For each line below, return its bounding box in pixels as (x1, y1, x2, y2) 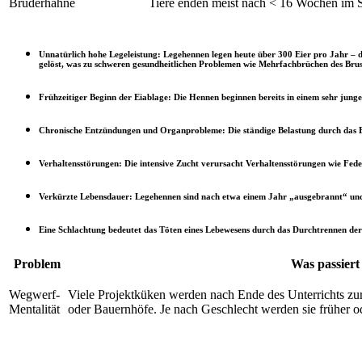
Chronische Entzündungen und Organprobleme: (39, 124, 225, 135)
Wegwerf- (9, 287, 60, 301)
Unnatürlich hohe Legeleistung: (39, 49, 161, 60)
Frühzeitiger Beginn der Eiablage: (39, 92, 171, 102)
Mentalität (9, 301, 60, 316)
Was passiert (290, 256, 360, 271)
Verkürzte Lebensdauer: (39, 191, 133, 201)
